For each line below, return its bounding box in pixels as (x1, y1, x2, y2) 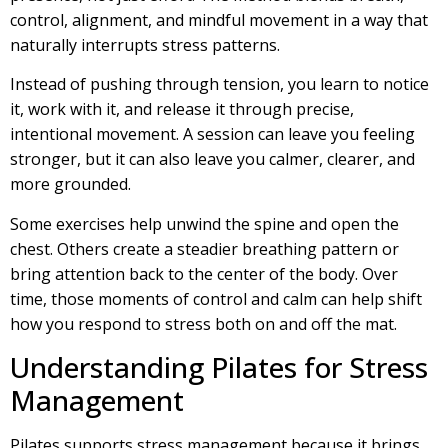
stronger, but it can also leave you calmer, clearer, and (10, 148, 415, 171)
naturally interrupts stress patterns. (10, 33, 280, 56)
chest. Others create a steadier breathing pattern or (10, 237, 399, 260)
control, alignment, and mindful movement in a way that (10, 8, 428, 31)
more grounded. (10, 173, 131, 196)
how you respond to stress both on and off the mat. (10, 312, 397, 335)
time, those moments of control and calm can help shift (10, 287, 422, 310)
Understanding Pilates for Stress (10, 347, 428, 386)
